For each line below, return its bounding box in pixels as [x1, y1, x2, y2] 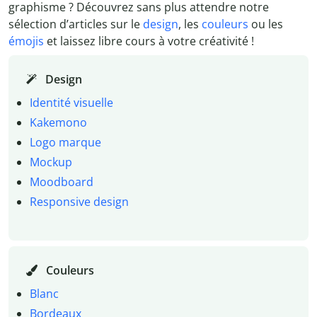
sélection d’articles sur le [8, 16, 143, 32]
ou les [248, 16, 283, 32]
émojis [8, 33, 44, 49]
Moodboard [29, 173, 93, 190]
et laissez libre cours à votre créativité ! [44, 33, 254, 49]
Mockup [29, 154, 72, 170]
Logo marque [29, 134, 101, 150]
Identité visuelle [29, 94, 113, 110]
